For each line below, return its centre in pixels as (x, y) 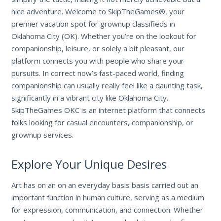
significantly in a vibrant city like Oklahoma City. (90, 97)
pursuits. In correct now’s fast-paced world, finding (97, 73)
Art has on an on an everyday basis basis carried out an (105, 185)
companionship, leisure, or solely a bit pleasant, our (98, 48)
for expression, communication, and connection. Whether (107, 210)
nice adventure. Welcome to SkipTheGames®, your (98, 11)
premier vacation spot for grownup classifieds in (93, 23)
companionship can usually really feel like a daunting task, (107, 85)
